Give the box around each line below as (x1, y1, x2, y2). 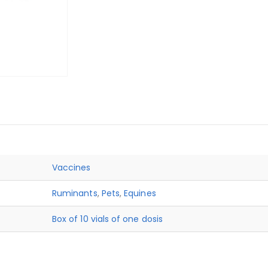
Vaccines (52, 162, 91, 173)
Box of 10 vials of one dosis (52, 213, 163, 225)
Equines (124, 187, 156, 199)
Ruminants (52, 187, 98, 199)
